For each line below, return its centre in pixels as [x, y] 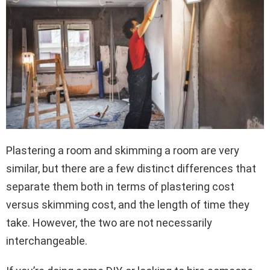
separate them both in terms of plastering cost [120, 186]
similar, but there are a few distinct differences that [131, 168]
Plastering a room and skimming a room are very [123, 150]
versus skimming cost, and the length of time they [128, 204]
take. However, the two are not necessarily [109, 222]
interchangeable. [47, 240]
